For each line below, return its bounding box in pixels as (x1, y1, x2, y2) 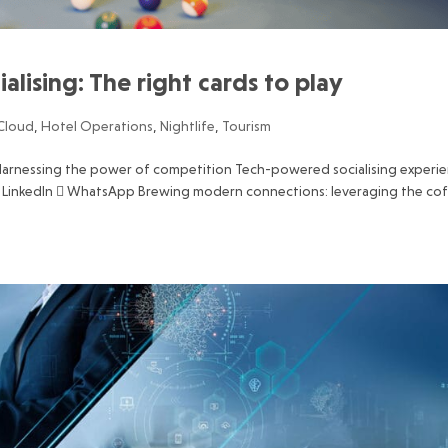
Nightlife (160, 118, 216, 135)
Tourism (222, 118, 272, 135)
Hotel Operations (41, 118, 154, 135)
